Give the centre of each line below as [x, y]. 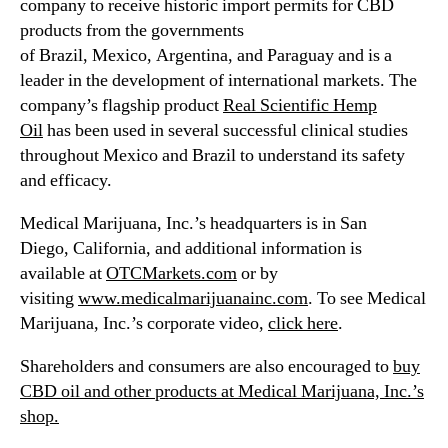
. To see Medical [367, 299]
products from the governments [132, 31]
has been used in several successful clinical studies [225, 131]
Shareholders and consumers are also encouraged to [206, 367]
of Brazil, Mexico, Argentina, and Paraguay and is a [206, 56]
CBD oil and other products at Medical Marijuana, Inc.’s [222, 392]
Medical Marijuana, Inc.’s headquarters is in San [193, 224]
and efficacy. [66, 181]
